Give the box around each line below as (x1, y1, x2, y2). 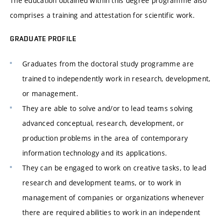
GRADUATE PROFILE (10, 35, 76, 43)
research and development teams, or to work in (22, 177, 181, 187)
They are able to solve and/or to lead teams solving (22, 103, 193, 113)
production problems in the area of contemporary (22, 133, 188, 143)
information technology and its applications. (22, 148, 167, 158)
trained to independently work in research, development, (22, 73, 211, 83)
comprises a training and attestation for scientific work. (10, 10, 195, 20)
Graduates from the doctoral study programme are (22, 58, 194, 68)
